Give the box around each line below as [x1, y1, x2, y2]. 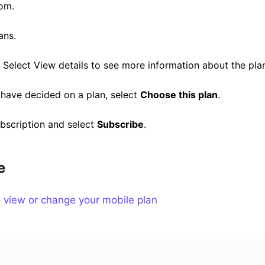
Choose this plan [140, 89, 218, 101]
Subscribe [96, 118, 144, 131]
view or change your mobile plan [4, 194, 158, 206]
